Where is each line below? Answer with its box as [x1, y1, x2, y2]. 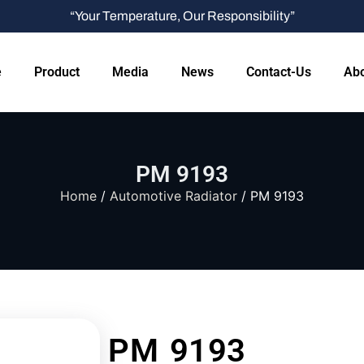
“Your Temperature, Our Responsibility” [69, 9, 295, 23]
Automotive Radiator [110, 188, 237, 204]
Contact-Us [246, 64, 311, 80]
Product [34, 64, 80, 80]
